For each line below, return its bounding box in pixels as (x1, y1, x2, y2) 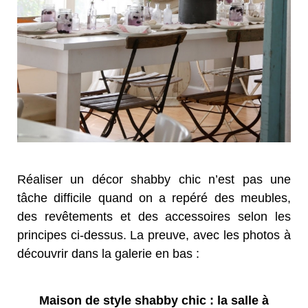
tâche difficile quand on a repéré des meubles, (17, 190, 291, 205)
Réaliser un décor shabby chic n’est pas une (17, 172, 291, 186)
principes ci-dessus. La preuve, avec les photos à (17, 228, 291, 242)
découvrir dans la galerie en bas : (17, 246, 199, 261)
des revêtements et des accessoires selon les (17, 209, 291, 223)
